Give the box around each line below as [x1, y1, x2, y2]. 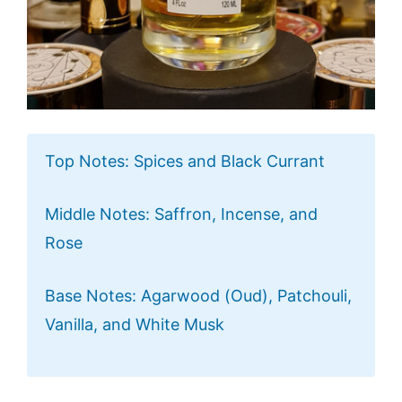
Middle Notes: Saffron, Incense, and [45, 204, 318, 223]
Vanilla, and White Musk [45, 314, 224, 334]
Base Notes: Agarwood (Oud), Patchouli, [45, 285, 352, 305]
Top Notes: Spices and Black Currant [45, 151, 325, 170]
